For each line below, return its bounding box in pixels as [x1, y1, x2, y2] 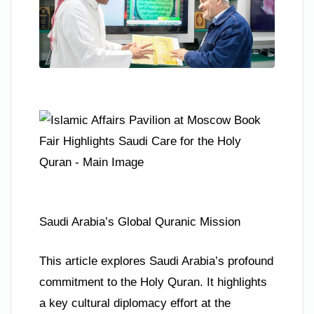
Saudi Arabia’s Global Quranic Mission [39, 215, 240, 229]
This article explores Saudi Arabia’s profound [39, 254, 273, 268]
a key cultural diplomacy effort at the [39, 296, 231, 310]
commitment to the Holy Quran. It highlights [39, 275, 267, 289]
